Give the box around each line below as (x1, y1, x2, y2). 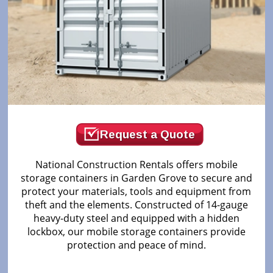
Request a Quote (99, 128, 195, 141)
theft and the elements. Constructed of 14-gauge (24, 198, 248, 212)
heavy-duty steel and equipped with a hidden (33, 211, 239, 225)
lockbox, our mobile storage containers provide (27, 225, 246, 239)
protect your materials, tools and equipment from (21, 185, 252, 199)
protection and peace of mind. (66, 238, 206, 252)
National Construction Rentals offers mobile (35, 158, 238, 172)
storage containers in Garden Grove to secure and (20, 171, 252, 185)
